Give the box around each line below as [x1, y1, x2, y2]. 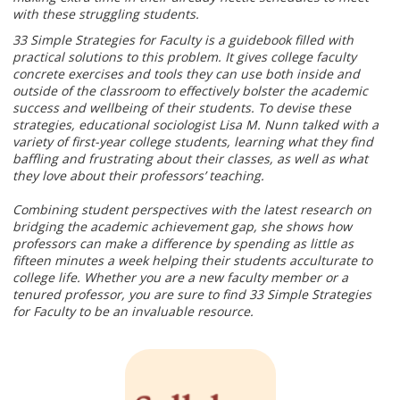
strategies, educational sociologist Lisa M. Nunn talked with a [12, 116, 379, 134]
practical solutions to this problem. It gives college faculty [12, 48, 356, 66]
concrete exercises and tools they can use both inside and [12, 65, 360, 83]
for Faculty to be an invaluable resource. [12, 303, 261, 321]
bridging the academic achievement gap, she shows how [12, 218, 352, 236]
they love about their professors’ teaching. [12, 167, 264, 185]
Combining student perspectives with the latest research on [12, 201, 371, 219]
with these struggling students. [12, 5, 199, 23]
